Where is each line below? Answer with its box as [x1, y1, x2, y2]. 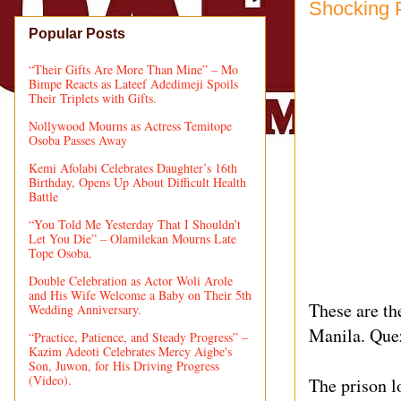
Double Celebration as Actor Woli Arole [29, 271, 233, 289]
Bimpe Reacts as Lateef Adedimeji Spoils [29, 74, 238, 92]
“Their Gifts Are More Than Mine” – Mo [29, 60, 238, 78]
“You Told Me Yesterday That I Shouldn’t [29, 215, 241, 233]
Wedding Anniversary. [29, 300, 141, 318]
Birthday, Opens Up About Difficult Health [29, 173, 246, 191]
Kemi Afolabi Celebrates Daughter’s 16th [29, 158, 237, 176]
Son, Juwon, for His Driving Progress [29, 356, 219, 374]
